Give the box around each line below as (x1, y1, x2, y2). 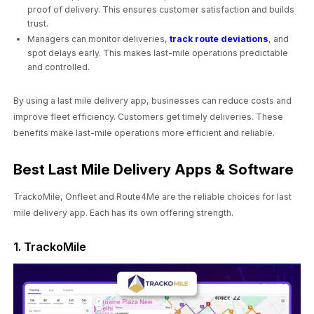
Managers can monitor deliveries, (27, 34, 170, 45)
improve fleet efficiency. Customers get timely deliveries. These (13, 111, 284, 123)
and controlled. (27, 62, 90, 73)
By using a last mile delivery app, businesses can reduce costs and (13, 95, 292, 107)
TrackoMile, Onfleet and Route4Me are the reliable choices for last (13, 191, 292, 202)
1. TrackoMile (13, 240, 87, 254)
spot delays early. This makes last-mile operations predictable (27, 48, 289, 59)
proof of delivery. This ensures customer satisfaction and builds (27, 4, 295, 15)
